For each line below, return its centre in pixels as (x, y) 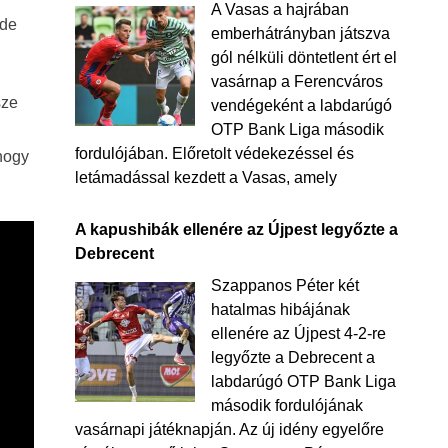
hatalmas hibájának (280, 309)
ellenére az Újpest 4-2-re (298, 333)
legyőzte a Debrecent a (292, 357)
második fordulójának (286, 405)
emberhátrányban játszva (300, 33)
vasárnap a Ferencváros (296, 81)
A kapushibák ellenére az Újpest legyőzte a (236, 229)
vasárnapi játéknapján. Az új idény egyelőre (229, 429)
